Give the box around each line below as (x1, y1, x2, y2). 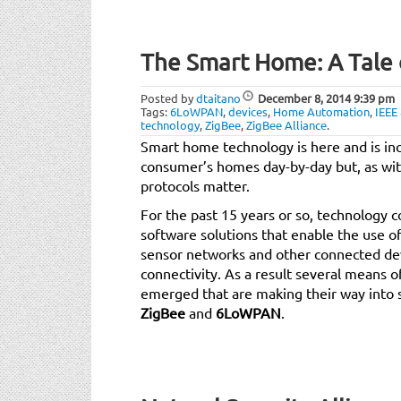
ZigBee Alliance (246, 116, 327, 132)
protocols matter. (141, 175, 250, 194)
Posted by (141, 90, 196, 106)
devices (228, 103, 268, 119)
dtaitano (196, 90, 241, 106)
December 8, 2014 (258, 90, 351, 106)
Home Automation (273, 103, 370, 119)
